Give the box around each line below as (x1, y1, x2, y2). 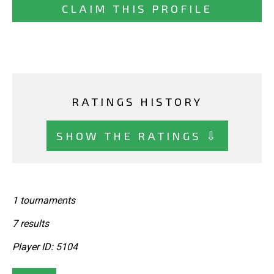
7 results (12, 218, 49, 230)
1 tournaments (12, 194, 75, 207)
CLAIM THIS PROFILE (62, 1, 212, 16)
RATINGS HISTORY (72, 94, 202, 109)
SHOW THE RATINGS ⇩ (56, 128, 218, 143)
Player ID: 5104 (12, 241, 78, 253)
